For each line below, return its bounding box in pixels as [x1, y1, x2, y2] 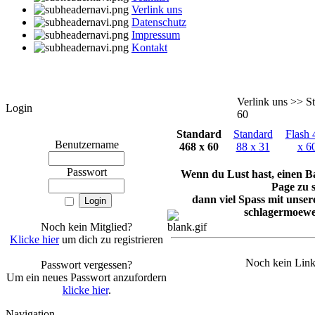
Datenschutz [131, 16, 186, 29]
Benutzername [54, 139, 119, 151]
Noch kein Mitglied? [41, 221, 132, 233]
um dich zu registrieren [59, 233, 163, 246]
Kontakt [131, 41, 167, 54]
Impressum [131, 29, 180, 41]
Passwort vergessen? [41, 259, 132, 271]
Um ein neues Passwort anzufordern [6, 271, 167, 284]
